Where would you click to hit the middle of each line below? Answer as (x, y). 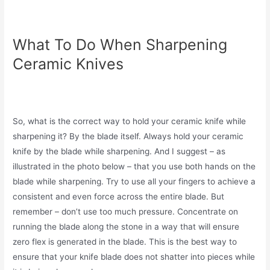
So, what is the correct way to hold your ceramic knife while (130, 121)
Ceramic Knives (68, 64)
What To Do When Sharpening (120, 44)
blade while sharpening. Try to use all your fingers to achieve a (134, 181)
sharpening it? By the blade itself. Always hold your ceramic (128, 136)
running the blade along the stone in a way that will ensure (126, 226)
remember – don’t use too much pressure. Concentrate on (126, 211)
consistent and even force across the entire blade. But (119, 196)
